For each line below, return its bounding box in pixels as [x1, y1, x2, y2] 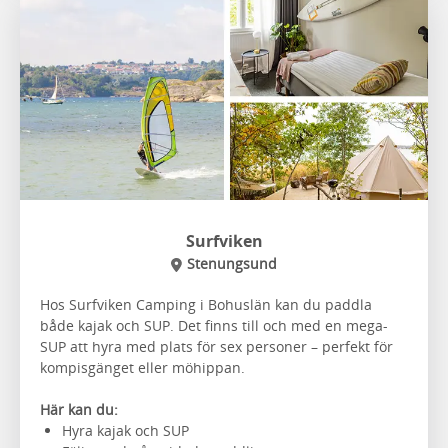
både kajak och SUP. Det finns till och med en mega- [40, 315, 388, 335]
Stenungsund [186, 253, 277, 273]
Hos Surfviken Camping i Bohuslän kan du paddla [40, 294, 372, 314]
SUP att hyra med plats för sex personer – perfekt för [40, 336, 393, 356]
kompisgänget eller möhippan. [40, 357, 245, 377]
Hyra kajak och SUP [62, 420, 189, 440]
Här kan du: [40, 399, 118, 419]
